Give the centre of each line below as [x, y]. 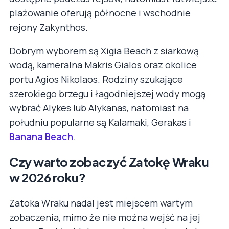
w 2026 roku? [48, 177]
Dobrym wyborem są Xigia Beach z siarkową [104, 51]
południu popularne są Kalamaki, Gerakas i [100, 122]
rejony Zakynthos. [49, 27]
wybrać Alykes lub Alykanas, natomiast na [99, 108]
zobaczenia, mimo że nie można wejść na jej [105, 217]
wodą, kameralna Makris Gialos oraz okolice [103, 65]
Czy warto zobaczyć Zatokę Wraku [109, 161]
